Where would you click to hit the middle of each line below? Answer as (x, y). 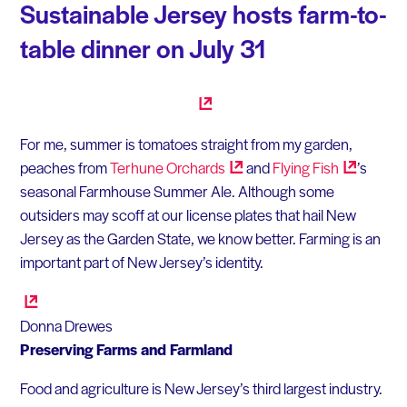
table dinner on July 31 (143, 47)
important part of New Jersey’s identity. (141, 261)
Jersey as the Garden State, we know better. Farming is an (200, 238)
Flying (292, 167)
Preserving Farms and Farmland (126, 348)
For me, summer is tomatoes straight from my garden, (186, 143)
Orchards (195, 167)
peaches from (65, 167)
